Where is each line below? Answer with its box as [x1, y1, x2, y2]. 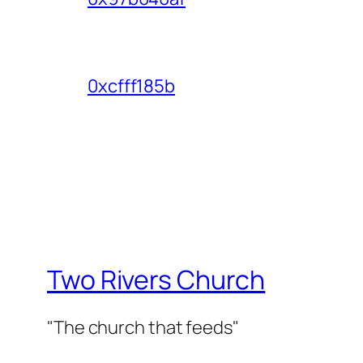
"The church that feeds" [47, 315, 239, 340]
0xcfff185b [88, 74, 175, 99]
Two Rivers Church [47, 261, 266, 297]
